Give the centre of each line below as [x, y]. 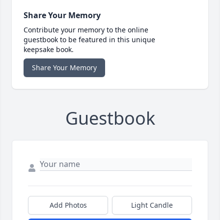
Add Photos [68, 205]
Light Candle [152, 205]
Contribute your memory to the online [86, 30]
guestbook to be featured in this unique [89, 40]
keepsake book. [49, 50]
